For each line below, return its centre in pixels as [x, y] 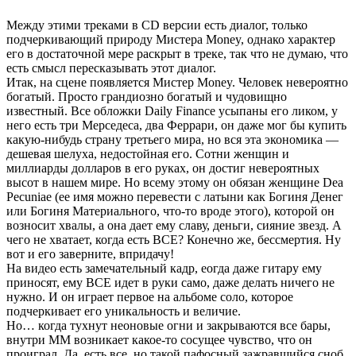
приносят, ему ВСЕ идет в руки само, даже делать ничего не [170, 283]
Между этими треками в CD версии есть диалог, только [157, 25]
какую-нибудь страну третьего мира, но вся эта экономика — [172, 140]
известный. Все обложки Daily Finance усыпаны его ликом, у [172, 111]
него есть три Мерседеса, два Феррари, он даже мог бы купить [176, 126]
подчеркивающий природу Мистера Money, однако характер [171, 40]
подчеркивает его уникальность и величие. [124, 311]
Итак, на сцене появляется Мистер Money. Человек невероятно [177, 83]
